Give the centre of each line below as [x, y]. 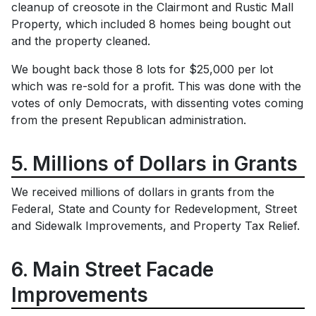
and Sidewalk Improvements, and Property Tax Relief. [156, 226]
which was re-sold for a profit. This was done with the [156, 86]
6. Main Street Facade [113, 270]
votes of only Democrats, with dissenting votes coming [157, 103]
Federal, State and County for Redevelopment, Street [154, 209]
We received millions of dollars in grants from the [143, 192]
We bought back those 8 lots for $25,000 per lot [142, 69]
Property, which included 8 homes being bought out [151, 24]
